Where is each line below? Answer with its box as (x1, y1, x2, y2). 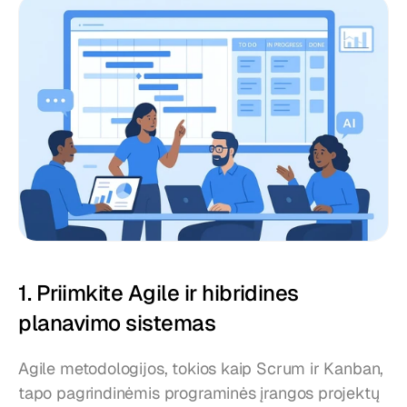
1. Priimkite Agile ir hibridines (18, 279, 299, 308)
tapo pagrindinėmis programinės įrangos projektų (18, 382, 380, 404)
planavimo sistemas (18, 309, 216, 338)
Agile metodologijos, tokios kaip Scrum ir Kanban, (18, 358, 384, 380)
